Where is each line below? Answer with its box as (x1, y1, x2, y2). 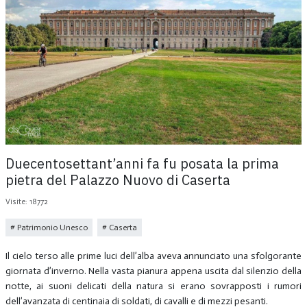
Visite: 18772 (5, 197, 48, 207)
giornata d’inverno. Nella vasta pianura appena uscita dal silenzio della (5, 265, 302, 277)
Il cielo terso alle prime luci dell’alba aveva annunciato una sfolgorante (5, 249, 302, 262)
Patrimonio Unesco (14, 223, 88, 232)
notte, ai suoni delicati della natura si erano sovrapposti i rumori (5, 280, 302, 292)
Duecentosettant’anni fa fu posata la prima (5, 153, 279, 173)
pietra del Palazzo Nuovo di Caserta (5, 170, 230, 189)
